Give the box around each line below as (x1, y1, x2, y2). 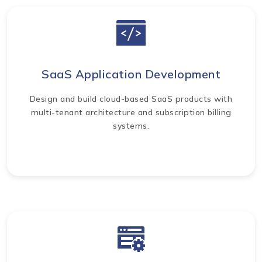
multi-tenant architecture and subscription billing (30, 106, 232, 118)
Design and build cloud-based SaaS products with (29, 93, 233, 104)
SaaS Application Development (42, 66, 220, 81)
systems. (113, 120, 149, 131)
